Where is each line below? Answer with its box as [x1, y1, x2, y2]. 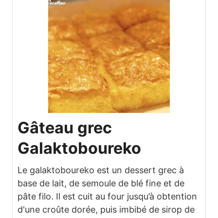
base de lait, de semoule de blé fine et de [18, 178, 184, 189]
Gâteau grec [18, 118, 112, 138]
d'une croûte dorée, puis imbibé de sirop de [18, 204, 195, 215]
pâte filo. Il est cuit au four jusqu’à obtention [18, 191, 197, 202]
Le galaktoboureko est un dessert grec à [18, 165, 184, 176]
